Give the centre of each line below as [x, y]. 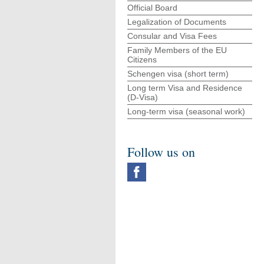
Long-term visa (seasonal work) [186, 111]
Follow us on [161, 152]
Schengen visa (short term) [178, 74]
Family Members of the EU [177, 50]
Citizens [142, 60]
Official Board [152, 8]
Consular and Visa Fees [172, 36]
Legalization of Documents [177, 22]
